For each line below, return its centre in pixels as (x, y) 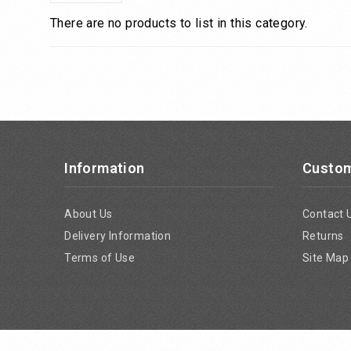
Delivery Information (118, 236)
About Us (89, 214)
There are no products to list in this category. (179, 23)
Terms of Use (100, 258)
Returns (323, 236)
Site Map (326, 258)
